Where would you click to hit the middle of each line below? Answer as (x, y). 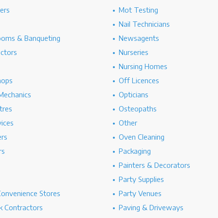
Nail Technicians (145, 24)
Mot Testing (139, 10)
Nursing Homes (143, 66)
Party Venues (140, 193)
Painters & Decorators (155, 165)
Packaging (135, 151)
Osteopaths (138, 109)
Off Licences (139, 80)
